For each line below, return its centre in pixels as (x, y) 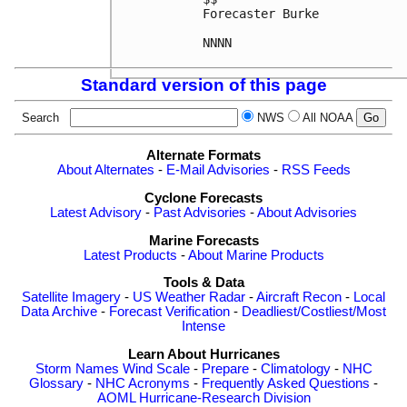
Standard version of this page (203, 84)
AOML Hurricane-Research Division (203, 397)
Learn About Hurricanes (203, 354)
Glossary (56, 383)
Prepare (225, 368)
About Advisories (307, 213)
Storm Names (77, 368)
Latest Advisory (96, 213)
